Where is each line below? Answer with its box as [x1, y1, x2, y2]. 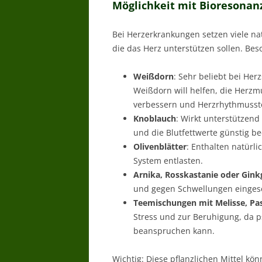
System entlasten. [133, 155, 203, 166]
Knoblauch [133, 113, 176, 124]
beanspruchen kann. [133, 225, 215, 236]
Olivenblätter [133, 141, 187, 152]
